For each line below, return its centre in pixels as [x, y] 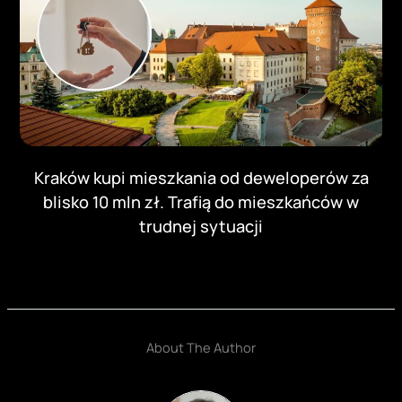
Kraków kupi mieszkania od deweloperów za [201, 177]
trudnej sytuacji [201, 226]
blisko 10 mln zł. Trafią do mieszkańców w [201, 201]
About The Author [201, 348]
